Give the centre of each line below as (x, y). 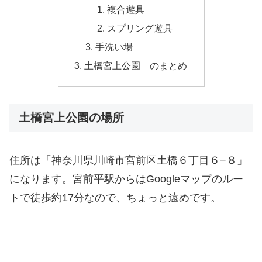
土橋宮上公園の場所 (71, 117)
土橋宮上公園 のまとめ (135, 66)
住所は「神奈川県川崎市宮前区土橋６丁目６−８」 (128, 161)
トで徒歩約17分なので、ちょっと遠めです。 (115, 198)
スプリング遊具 (139, 28)
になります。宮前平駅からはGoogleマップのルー (126, 179)
